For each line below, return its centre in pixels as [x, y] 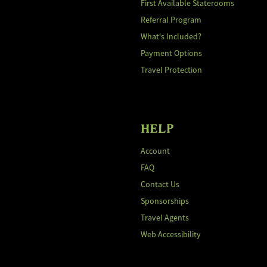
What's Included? [171, 36]
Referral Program [171, 20]
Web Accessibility [171, 234]
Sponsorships [165, 201]
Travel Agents [165, 218]
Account [155, 151]
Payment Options [171, 53]
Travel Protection [171, 70]
